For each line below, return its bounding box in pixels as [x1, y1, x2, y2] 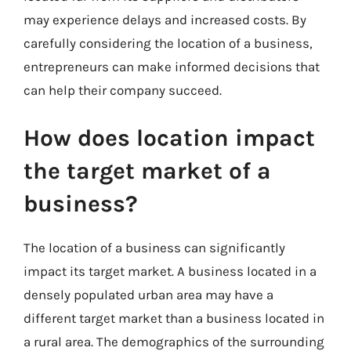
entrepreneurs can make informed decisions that [24, 58, 320, 74]
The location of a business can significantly [24, 240, 285, 255]
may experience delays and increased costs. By [24, 11, 306, 27]
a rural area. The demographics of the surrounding [24, 334, 324, 349]
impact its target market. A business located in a [24, 263, 317, 279]
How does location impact [24, 124, 315, 152]
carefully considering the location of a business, [24, 34, 313, 51]
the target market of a [24, 157, 271, 185]
